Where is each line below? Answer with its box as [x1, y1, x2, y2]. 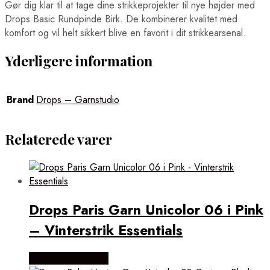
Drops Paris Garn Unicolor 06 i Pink [29, 199, 263, 220]
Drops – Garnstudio [36, 93, 119, 107]
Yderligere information [5, 51, 152, 70]
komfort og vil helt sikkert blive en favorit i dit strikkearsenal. [5, 25, 246, 40]
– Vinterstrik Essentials [29, 219, 183, 240]
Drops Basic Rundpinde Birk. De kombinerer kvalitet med [5, 11, 237, 26]
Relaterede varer [5, 130, 112, 149]
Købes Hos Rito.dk [29, 251, 108, 265]
